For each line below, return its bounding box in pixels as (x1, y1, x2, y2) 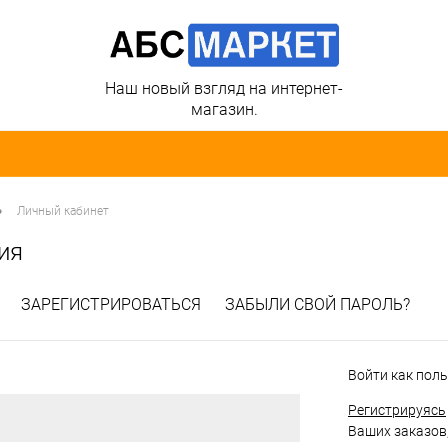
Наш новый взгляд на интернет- (105, 79, 343, 99)
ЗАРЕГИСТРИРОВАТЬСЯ (21, 295, 201, 315)
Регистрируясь (348, 402, 446, 419)
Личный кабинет (17, 204, 109, 219)
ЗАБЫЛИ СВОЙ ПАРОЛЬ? (225, 295, 410, 315)
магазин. (190, 100, 258, 120)
